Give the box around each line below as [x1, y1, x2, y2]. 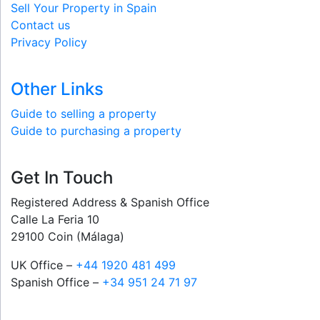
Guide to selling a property [11, 106, 156, 121]
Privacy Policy [11, 35, 87, 49]
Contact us [11, 18, 70, 32]
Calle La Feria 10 [11, 212, 99, 226]
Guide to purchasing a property [11, 124, 181, 138]
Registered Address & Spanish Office [11, 195, 209, 209]
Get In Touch [11, 167, 113, 188]
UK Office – [11, 258, 76, 272]
